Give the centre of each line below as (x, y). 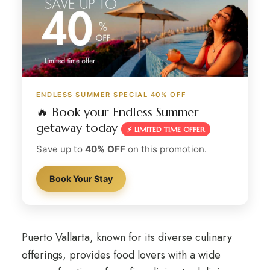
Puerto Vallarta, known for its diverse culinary (127, 237)
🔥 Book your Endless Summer (117, 112)
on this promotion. (166, 149)
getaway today (78, 128)
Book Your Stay (81, 179)
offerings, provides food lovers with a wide (121, 255)
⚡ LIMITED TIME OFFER (165, 129)
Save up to (60, 149)
